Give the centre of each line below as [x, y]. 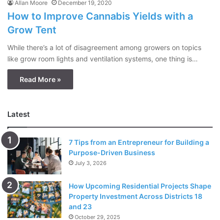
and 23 [80, 207]
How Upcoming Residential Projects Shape [140, 186]
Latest [19, 114]
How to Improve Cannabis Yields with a [100, 16]
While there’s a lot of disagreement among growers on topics [104, 48]
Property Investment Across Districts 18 [136, 196]
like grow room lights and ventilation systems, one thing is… [103, 59]
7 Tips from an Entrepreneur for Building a [139, 142]
